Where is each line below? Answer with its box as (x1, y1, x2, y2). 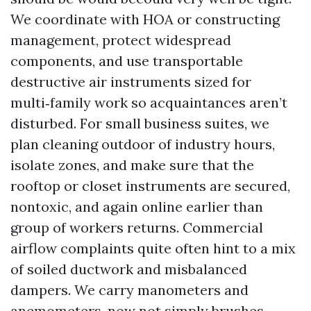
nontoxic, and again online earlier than (10, 198, 263, 215)
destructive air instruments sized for (10, 73, 251, 90)
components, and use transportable (10, 52, 243, 69)
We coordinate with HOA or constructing (10, 10, 280, 28)
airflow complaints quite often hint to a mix (10, 239, 296, 257)
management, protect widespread (10, 31, 231, 49)
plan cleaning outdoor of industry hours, (10, 135, 275, 153)
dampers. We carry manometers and (10, 281, 249, 299)
